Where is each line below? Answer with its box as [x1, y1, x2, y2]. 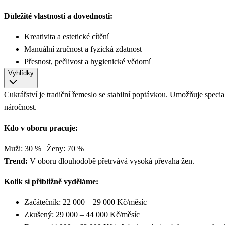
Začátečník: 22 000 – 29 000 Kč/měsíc [24, 198, 147, 207]
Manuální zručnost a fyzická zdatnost [24, 45, 144, 54]
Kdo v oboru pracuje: [4, 124, 78, 133]
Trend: [4, 157, 28, 166]
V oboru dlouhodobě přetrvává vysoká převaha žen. [28, 157, 194, 166]
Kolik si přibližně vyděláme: [4, 177, 98, 186]
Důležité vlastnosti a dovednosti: [4, 12, 113, 21]
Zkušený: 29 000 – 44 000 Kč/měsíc [24, 210, 140, 219]
